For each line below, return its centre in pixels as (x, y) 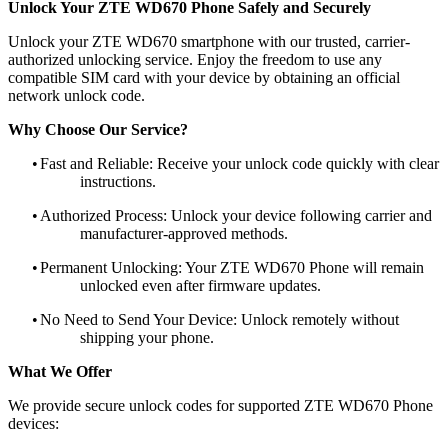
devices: (33, 423)
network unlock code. (76, 95)
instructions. (118, 181)
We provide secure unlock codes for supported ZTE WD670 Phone (220, 405)
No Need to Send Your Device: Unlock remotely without (219, 319)
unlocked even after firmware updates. (200, 285)
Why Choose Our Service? (98, 129)
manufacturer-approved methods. (184, 233)
